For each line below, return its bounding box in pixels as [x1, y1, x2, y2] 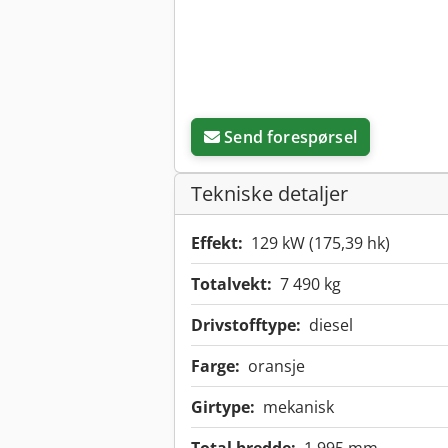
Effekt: [191, 232, 243, 255]
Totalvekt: [191, 273, 272, 296]
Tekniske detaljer [191, 180, 348, 208]
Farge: [191, 355, 240, 378]
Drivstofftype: [191, 314, 301, 337]
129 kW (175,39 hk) [251, 232, 390, 255]
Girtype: [191, 396, 255, 419]
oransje [248, 355, 305, 378]
